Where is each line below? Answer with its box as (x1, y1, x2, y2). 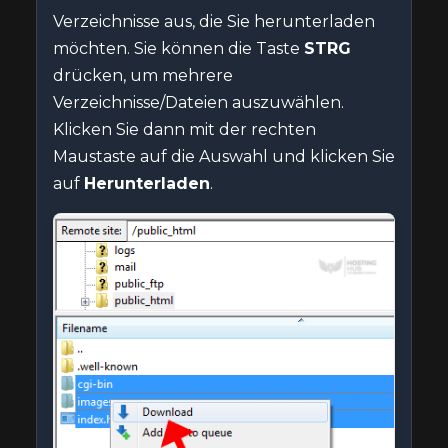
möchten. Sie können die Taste (53, 38, 304, 58)
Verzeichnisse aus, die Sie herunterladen (53, 11, 375, 31)
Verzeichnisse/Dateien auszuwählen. (53, 92, 344, 112)
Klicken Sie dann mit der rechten (53, 119, 316, 139)
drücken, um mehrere (53, 65, 233, 85)
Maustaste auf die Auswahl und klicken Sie (53, 146, 395, 166)
